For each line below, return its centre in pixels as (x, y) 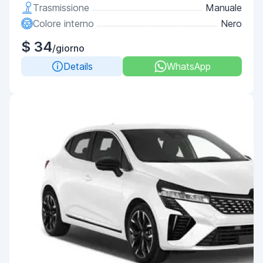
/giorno (68, 48)
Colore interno (63, 23)
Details (78, 66)
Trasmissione (61, 8)
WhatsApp (188, 66)
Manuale (224, 8)
